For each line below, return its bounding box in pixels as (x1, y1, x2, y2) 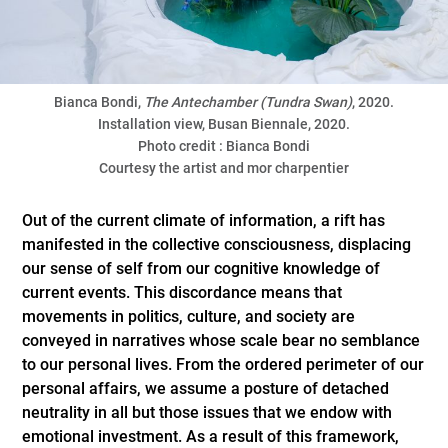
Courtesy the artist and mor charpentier (98, 160, 349, 177)
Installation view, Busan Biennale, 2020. (97, 116, 350, 133)
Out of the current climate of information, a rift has (22, 211, 386, 231)
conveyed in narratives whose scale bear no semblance (22, 331, 421, 351)
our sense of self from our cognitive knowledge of (22, 259, 381, 279)
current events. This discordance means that (22, 283, 343, 303)
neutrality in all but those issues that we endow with (22, 403, 393, 423)
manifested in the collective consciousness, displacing (22, 235, 412, 255)
